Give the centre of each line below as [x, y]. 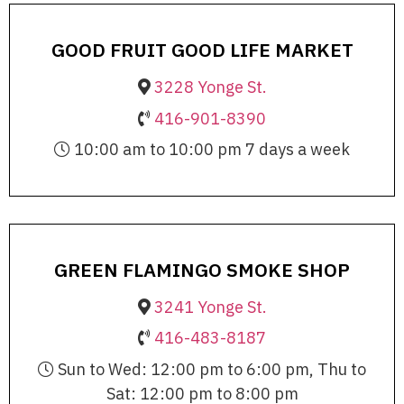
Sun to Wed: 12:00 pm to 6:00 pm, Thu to [210, 369]
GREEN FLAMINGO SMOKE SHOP [202, 269]
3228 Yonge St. [210, 87]
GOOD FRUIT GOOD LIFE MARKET [202, 50]
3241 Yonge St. [210, 307]
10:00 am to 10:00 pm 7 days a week [210, 150]
